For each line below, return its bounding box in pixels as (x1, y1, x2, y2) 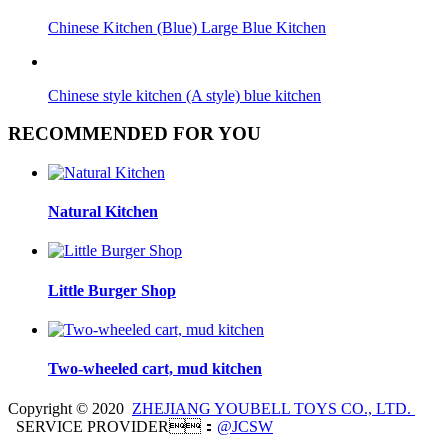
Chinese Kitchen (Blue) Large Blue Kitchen (48, 18, 326, 36)
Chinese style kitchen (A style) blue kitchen (48, 86, 321, 104)
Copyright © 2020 (8, 399, 132, 417)
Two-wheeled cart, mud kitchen (48, 360, 262, 378)
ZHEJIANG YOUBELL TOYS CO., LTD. (132, 399, 415, 417)
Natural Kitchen (48, 203, 158, 221)
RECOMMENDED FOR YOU (8, 123, 261, 145)
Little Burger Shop (48, 281, 176, 299)
